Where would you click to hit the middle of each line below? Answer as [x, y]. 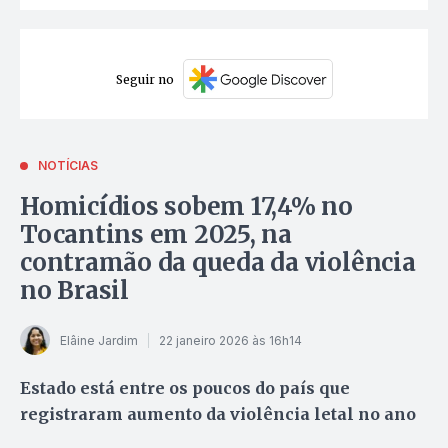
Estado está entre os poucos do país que [185, 388]
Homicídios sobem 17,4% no [186, 207]
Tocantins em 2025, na [156, 235]
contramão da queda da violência [218, 263]
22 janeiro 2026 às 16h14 [230, 340]
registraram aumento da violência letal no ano [218, 414]
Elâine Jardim [99, 340]
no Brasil [74, 291]
